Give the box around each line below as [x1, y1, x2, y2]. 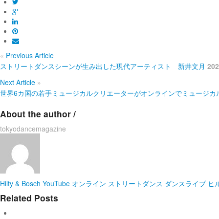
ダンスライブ [165, 178, 206, 188]
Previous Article [4, 50, 54, 60]
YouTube [43, 178, 70, 188]
